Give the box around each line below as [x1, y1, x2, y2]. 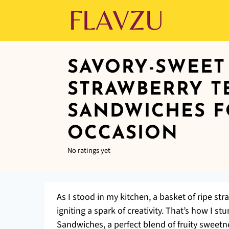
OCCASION [67, 125, 178, 143]
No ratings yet [67, 145, 110, 156]
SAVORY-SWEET [67, 59, 225, 77]
